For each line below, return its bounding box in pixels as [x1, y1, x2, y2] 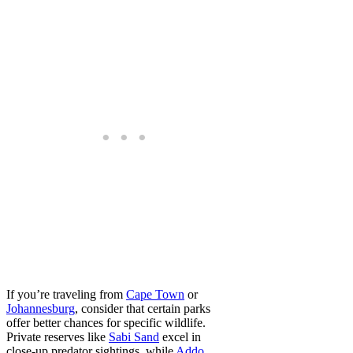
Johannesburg [6, 302, 75, 316]
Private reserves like [6, 330, 109, 344]
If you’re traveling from [6, 288, 126, 302]
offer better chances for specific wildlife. [6, 316, 206, 330]
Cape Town [126, 288, 184, 302]
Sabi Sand [109, 330, 159, 344]
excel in [159, 330, 201, 344]
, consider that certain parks [75, 302, 210, 316]
